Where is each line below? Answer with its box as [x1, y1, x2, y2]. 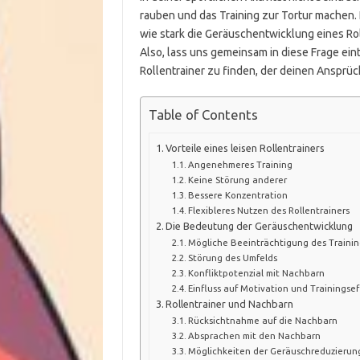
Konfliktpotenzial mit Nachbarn [187, 267, 325, 278]
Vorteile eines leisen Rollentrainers [166, 141, 325, 153]
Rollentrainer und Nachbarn [166, 297, 294, 309]
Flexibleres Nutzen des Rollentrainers [187, 204, 350, 215]
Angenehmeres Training [187, 158, 292, 170]
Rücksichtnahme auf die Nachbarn [187, 314, 337, 325]
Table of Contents [148, 107, 258, 123]
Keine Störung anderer [187, 174, 287, 185]
